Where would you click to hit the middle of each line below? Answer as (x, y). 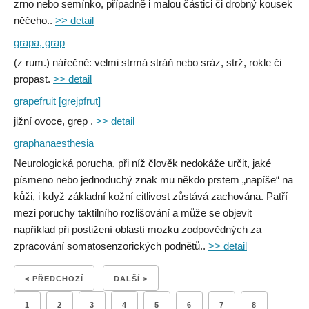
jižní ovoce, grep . (55, 121)
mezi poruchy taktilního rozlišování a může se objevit (133, 213)
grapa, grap (39, 42)
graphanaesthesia (54, 143)
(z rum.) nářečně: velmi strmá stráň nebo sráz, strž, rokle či (148, 62)
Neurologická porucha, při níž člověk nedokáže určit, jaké (142, 163)
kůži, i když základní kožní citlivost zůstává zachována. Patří (151, 196)
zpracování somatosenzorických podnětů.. (111, 246)
